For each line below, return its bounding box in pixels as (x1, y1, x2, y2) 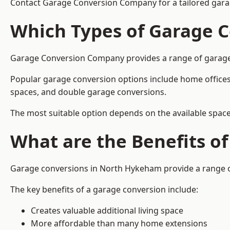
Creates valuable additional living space (31, 205, 183, 217)
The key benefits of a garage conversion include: (10, 184, 198, 196)
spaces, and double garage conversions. (10, 86, 168, 98)
